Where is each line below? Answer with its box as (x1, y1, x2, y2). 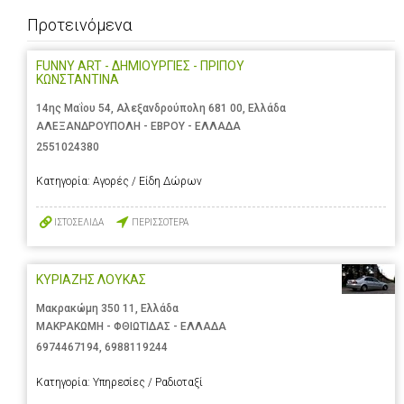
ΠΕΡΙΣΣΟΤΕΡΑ (132, 216, 188, 227)
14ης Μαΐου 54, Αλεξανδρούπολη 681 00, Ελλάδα (36, 102, 286, 115)
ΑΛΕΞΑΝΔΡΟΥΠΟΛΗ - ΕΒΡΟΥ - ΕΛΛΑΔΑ (36, 120, 241, 133)
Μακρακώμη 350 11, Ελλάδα (36, 302, 179, 316)
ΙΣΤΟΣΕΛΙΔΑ (54, 216, 104, 227)
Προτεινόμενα (27, 15, 132, 35)
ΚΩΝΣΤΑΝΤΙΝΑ (36, 72, 119, 87)
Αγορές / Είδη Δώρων (93, 175, 202, 188)
